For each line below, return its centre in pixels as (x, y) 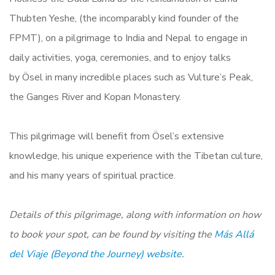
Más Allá (234, 235)
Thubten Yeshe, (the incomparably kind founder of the (124, 19)
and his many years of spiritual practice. (92, 176)
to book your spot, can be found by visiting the (112, 235)
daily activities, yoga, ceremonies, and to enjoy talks (120, 58)
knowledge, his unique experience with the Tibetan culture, (136, 156)
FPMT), (26, 38)
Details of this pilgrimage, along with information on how (135, 215)
